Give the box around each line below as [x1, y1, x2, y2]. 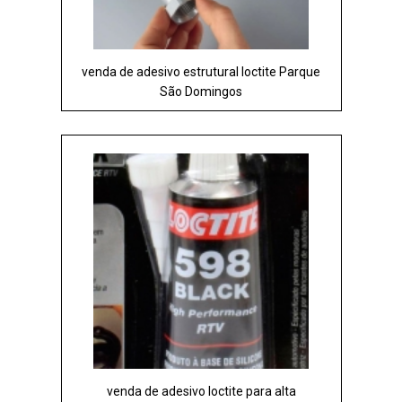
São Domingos [160, 83, 242, 99]
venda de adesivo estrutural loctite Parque [82, 64, 320, 79]
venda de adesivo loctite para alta [106, 383, 296, 398]
